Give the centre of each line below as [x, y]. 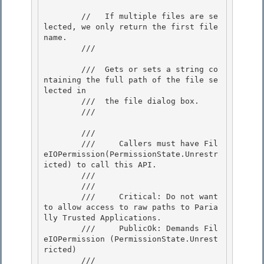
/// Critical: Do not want [62, 197]
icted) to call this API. [103, 165]
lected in [65, 91]
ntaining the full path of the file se [131, 80]
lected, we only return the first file [131, 27]
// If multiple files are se [62, 16]
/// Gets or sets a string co [62, 70]
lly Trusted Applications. [103, 218]
